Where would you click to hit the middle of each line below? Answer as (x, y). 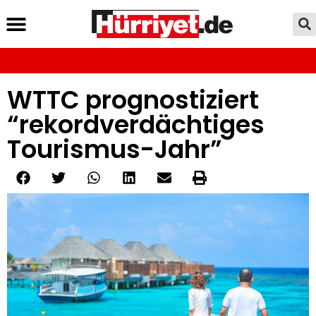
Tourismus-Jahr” (115, 149)
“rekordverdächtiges (136, 124)
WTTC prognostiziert (133, 100)
